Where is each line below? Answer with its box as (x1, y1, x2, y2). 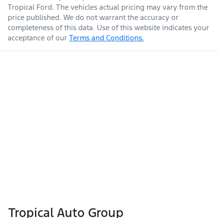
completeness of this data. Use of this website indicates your (8, 23, 209, 33)
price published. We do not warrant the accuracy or (8, 13, 179, 22)
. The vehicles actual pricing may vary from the (52, 2, 208, 12)
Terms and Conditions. (69, 33, 144, 43)
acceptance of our (8, 33, 67, 43)
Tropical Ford (8, 2, 52, 12)
